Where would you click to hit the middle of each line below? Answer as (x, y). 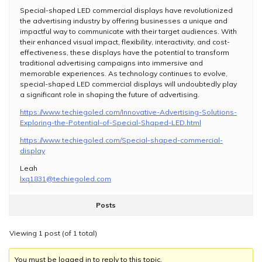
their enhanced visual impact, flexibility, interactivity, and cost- (125, 42)
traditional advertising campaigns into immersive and (111, 63)
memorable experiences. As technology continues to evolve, (124, 73)
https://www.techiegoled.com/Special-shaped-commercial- (121, 140)
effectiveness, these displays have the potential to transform (125, 52)
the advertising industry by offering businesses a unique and (124, 20)
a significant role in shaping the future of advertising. (110, 94)
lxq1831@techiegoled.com (65, 178)
